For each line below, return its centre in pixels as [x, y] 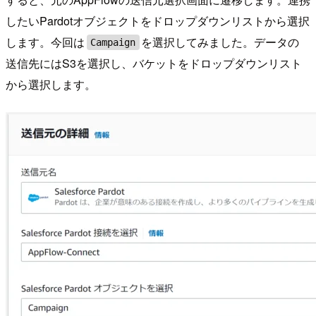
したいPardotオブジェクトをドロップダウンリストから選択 [158, 20]
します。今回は [45, 42]
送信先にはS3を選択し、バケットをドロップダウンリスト [154, 63]
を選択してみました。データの [220, 42]
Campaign [113, 42]
